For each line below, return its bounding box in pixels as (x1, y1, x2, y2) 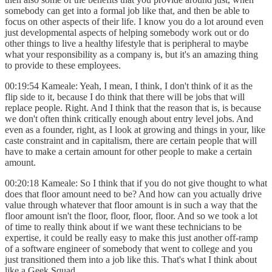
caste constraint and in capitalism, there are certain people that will (5, 135, 257, 146)
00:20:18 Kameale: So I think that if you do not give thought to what (5, 177, 267, 188)
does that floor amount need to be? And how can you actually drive (5, 188, 262, 199)
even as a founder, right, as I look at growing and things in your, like (5, 124, 265, 135)
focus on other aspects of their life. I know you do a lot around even (5, 16, 263, 27)
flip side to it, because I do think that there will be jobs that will (5, 91, 245, 102)
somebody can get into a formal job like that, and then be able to (5, 5, 250, 16)
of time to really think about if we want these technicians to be (5, 221, 242, 232)
